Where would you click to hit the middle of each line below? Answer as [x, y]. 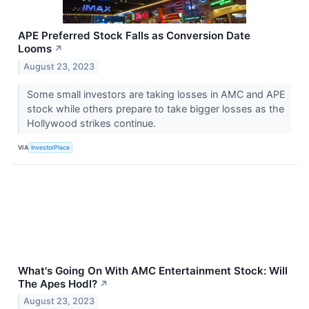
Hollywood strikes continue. [92, 123]
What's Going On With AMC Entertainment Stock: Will [153, 270]
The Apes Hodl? [58, 283]
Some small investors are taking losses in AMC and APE [156, 94]
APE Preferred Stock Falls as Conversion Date [134, 35]
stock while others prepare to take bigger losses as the [155, 108]
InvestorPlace [51, 148]
